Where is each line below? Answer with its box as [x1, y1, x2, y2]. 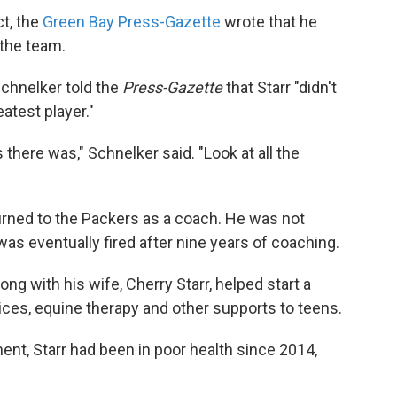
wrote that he [221, 12, 317, 31]
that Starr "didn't [222, 77, 337, 97]
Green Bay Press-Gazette [43, 12, 221, 31]
